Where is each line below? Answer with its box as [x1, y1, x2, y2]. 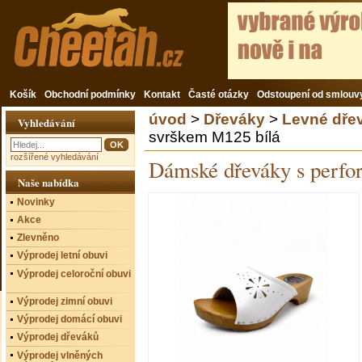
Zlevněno [17, 232, 59, 243]
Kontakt [144, 89, 180, 100]
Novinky [17, 196, 55, 208]
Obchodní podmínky [44, 89, 136, 100]
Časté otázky [188, 89, 249, 100]
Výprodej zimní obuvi [17, 296, 112, 307]
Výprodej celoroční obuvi [17, 268, 131, 280]
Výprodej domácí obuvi [17, 314, 122, 325]
